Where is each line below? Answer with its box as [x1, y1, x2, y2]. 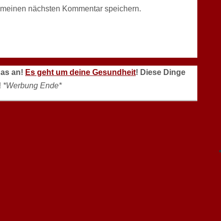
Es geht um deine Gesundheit [25, 68, 136, 76]
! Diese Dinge [136, 68, 185, 76]
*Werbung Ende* [3, 81, 62, 90]
